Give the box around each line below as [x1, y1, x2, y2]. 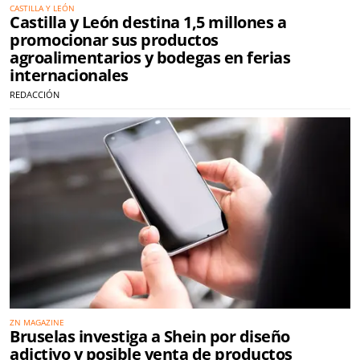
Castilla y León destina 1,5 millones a [10, 10, 286, 33]
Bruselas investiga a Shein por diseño [10, 325, 290, 348]
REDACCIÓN [10, 88, 59, 100]
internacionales [10, 63, 129, 86]
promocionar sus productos [10, 28, 219, 51]
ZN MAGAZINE [10, 317, 64, 329]
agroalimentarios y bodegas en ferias [10, 46, 290, 68]
